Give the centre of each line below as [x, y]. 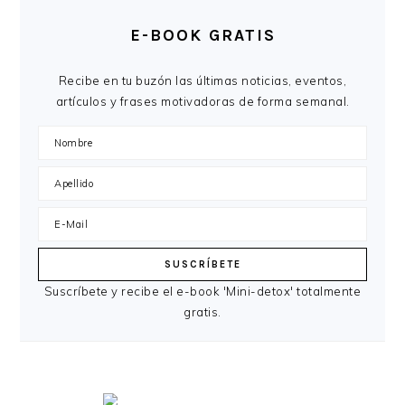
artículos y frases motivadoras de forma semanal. [202, 102]
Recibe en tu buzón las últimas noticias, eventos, [202, 81]
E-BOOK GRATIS [202, 36]
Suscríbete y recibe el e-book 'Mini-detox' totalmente [202, 292]
